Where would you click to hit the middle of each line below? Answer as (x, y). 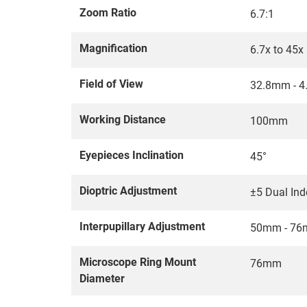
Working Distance (123, 120)
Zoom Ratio (108, 13)
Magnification (113, 49)
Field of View (111, 84)
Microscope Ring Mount (138, 262)
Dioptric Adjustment (128, 191)
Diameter (102, 279)
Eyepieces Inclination (132, 156)
